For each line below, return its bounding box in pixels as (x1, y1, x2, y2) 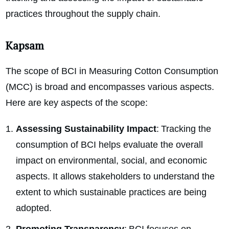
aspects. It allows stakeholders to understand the (16, 171, 215, 182)
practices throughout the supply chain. (6, 9, 161, 19)
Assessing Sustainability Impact (16, 124, 156, 134)
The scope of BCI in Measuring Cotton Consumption (6, 66, 218, 77)
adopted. (16, 203, 52, 214)
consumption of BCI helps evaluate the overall (16, 140, 203, 150)
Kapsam (6, 38, 44, 53)
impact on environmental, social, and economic (16, 155, 207, 166)
